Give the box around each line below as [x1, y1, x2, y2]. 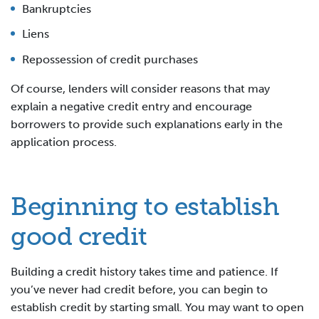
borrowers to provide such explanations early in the [11, 117, 283, 131]
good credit [11, 221, 147, 251]
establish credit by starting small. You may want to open [11, 300, 304, 314]
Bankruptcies [22, 1, 91, 16]
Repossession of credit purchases [22, 52, 198, 66]
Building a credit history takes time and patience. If [11, 264, 278, 278]
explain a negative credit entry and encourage [11, 99, 252, 113]
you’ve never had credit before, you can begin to [11, 282, 268, 296]
